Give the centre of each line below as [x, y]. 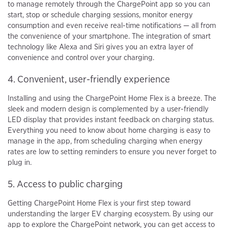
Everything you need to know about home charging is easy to [109, 131]
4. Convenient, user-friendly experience [89, 79]
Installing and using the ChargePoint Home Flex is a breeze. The [112, 98]
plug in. [20, 163]
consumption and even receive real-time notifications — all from [112, 26]
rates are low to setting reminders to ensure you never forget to [112, 152]
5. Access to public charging [65, 184]
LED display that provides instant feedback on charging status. [111, 120]
